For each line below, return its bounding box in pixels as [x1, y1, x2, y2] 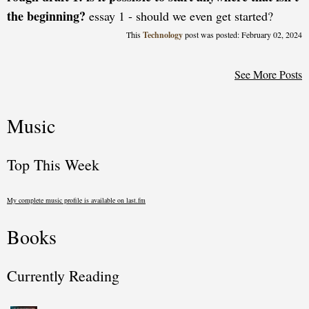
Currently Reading [7, 266, 119, 286]
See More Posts [235, 67, 302, 81]
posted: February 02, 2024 [214, 29, 302, 40]
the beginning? [7, 7, 86, 25]
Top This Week [7, 154, 99, 175]
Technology [143, 29, 185, 41]
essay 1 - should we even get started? [86, 8, 273, 24]
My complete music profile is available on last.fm [7, 195, 146, 205]
